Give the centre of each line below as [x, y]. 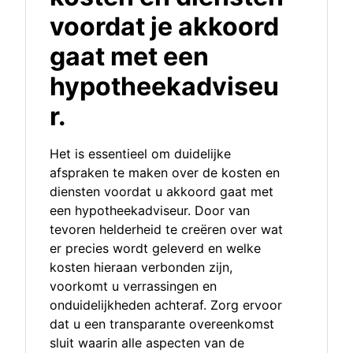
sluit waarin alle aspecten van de [147, 343]
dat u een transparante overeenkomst [162, 324]
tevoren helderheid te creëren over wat [166, 230]
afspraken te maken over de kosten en [165, 173]
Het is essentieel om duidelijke [140, 154]
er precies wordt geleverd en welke [155, 249]
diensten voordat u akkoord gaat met [162, 192]
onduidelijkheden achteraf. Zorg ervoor [166, 305]
